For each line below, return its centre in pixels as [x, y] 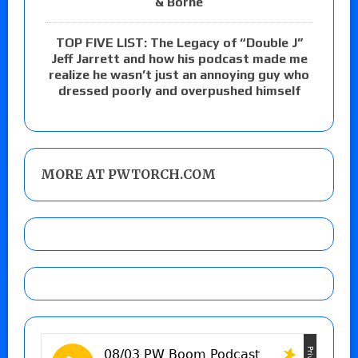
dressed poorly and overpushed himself [179, 90]
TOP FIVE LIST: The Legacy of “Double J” [179, 42]
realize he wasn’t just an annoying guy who [179, 74]
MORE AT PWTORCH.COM [128, 174]
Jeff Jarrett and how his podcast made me [179, 58]
